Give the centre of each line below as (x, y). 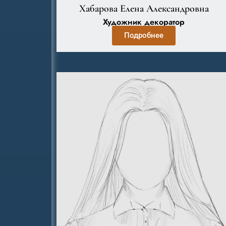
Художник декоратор (144, 22)
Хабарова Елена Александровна (144, 9)
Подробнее (144, 35)
